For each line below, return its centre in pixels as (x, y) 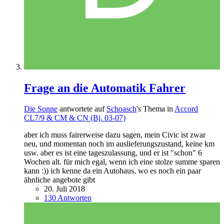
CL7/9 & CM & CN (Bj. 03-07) (75, 118)
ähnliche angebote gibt (59, 180)
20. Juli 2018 (64, 189)
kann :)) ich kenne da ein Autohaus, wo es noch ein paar (112, 171)
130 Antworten (68, 198)
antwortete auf (82, 109)
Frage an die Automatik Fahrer (105, 88)
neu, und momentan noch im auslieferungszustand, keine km (119, 144)
